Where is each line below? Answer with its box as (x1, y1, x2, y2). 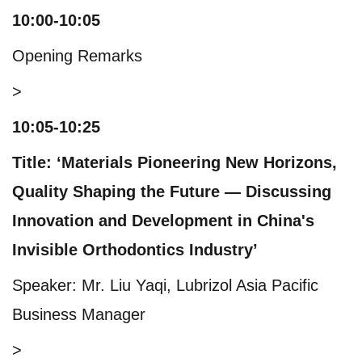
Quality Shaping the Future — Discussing (12, 182, 331, 200)
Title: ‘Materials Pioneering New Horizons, (12, 153, 337, 171)
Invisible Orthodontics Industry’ (12, 240, 258, 259)
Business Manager (12, 305, 145, 323)
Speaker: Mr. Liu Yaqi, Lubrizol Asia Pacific (12, 276, 318, 294)
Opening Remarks (12, 46, 142, 65)
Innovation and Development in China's (12, 211, 314, 229)
